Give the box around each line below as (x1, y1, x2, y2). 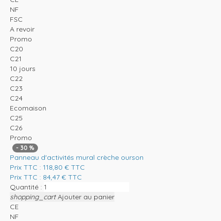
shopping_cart (10, 192, 56, 201)
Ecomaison (10, 103, 46, 112)
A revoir (10, 24, 35, 34)
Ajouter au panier (58, 192, 114, 201)
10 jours (10, 64, 36, 73)
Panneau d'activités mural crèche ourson (10, 152, 144, 162)
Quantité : (10, 182, 42, 191)
